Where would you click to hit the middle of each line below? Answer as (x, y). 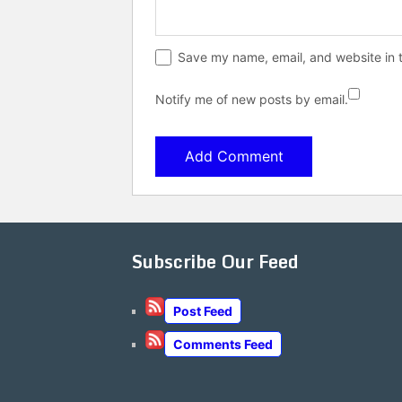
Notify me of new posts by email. (252, 99)
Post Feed (203, 310)
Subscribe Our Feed (215, 261)
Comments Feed (223, 344)
